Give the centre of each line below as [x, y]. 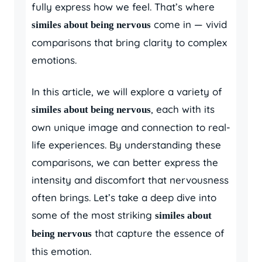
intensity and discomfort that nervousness [130, 180]
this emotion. [61, 251]
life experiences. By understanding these [126, 145]
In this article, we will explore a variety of [127, 92]
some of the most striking [93, 215]
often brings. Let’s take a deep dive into [124, 197]
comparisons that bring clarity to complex [129, 42]
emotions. [54, 60]
